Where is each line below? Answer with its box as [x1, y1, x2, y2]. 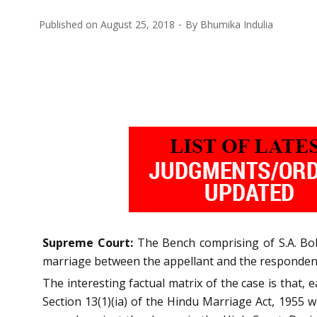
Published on [39, 17, 100, 31]
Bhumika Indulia [200, 17, 273, 31]
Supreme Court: [42, 234, 133, 250]
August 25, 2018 [100, 17, 175, 31]
